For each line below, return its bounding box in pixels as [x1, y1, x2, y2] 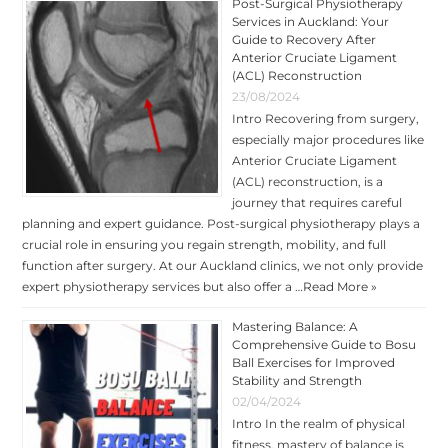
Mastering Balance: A [232, 318, 359, 334]
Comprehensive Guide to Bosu [232, 336, 417, 352]
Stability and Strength [232, 372, 363, 388]
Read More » [303, 278, 378, 294]
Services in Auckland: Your [232, 13, 390, 29]
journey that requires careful [232, 194, 403, 210]
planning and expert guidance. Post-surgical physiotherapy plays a [22, 215, 421, 231]
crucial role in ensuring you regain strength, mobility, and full [22, 236, 387, 252]
